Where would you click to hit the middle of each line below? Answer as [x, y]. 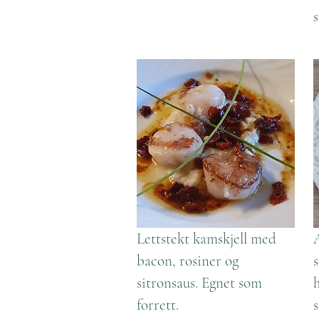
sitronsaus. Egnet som [199, 283]
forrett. [158, 305]
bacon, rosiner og [188, 261]
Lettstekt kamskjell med [206, 239]
